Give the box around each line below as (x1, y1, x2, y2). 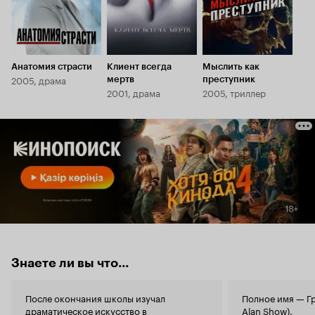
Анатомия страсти (11, 61, 92, 72)
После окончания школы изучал (25, 290, 165, 305)
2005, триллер (202, 85, 266, 99)
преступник (202, 74, 255, 84)
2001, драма (107, 85, 160, 99)
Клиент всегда (107, 61, 172, 72)
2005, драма (11, 72, 66, 86)
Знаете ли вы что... (11, 255, 129, 271)
